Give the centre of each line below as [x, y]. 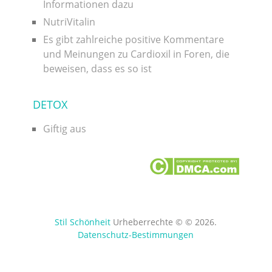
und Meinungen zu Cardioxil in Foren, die [136, 54]
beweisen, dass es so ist [97, 68]
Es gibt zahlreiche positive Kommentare [133, 39]
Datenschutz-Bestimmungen [136, 234]
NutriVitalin [69, 22]
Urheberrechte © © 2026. [164, 222]
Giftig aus [64, 128]
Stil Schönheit [83, 222]
